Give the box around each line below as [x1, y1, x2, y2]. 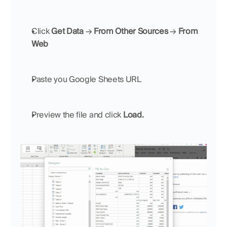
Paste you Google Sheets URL [31, 73, 141, 85]
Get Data [51, 25, 86, 36]
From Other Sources [93, 25, 170, 36]
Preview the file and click [31, 109, 123, 120]
